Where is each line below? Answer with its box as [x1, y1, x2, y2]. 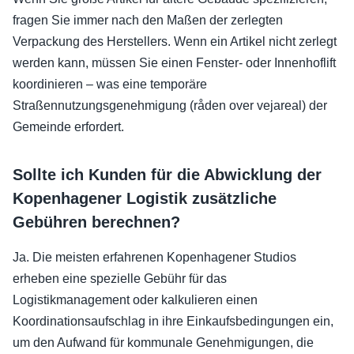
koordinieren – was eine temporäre [13, 77, 207, 91]
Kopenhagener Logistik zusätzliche [13, 189, 277, 207]
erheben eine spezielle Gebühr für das [13, 271, 227, 285]
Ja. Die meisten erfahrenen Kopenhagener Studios [13, 250, 296, 264]
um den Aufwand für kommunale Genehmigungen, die [13, 335, 314, 349]
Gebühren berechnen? [13, 213, 180, 231]
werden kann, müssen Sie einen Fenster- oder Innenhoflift [13, 55, 336, 70]
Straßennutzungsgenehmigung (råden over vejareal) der [13, 98, 327, 112]
